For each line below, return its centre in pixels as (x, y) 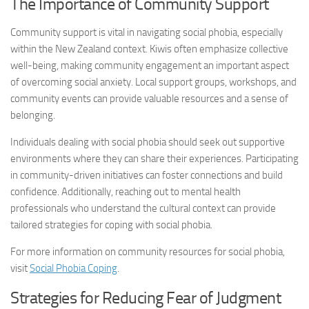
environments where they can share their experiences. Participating (154, 159)
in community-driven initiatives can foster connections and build (147, 175)
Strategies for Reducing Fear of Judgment (146, 298)
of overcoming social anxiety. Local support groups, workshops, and (153, 82)
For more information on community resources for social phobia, (148, 252)
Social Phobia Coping (73, 268)
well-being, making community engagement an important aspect (150, 66)
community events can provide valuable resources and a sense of (149, 99)
